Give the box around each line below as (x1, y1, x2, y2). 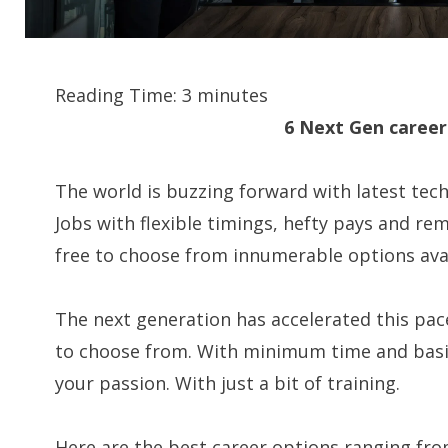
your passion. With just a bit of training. (55, 370, 401, 395)
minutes (197, 82, 269, 107)
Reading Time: (55, 82, 183, 107)
